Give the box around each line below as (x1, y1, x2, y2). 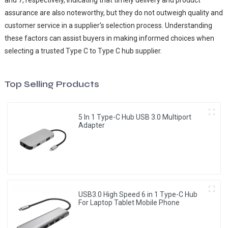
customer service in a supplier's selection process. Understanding (4, 21, 212, 30)
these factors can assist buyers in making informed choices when (4, 34, 214, 43)
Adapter (78, 121, 105, 130)
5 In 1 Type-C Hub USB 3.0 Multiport (78, 113, 192, 122)
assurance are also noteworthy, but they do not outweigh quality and (4, 9, 223, 17)
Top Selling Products (4, 78, 99, 90)
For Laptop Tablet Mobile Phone (78, 198, 180, 207)
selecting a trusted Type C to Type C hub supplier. (4, 47, 162, 55)
